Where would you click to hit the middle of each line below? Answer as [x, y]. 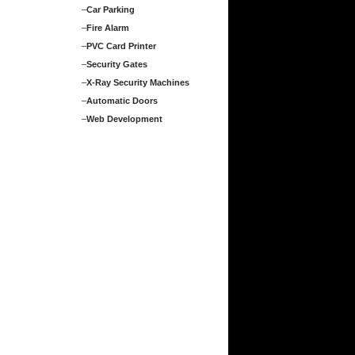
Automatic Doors [122, 101]
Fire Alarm [108, 28]
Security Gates [117, 64]
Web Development [124, 119]
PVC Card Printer [121, 46]
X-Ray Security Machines [138, 82]
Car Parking [111, 10]
